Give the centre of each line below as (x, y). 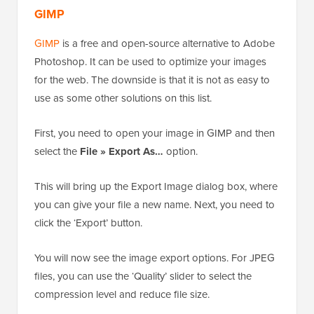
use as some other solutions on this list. (123, 98)
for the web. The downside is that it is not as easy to (152, 80)
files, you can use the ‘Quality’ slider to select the (143, 277)
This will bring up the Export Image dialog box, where (156, 187)
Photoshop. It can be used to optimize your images (150, 62)
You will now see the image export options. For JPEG (155, 258)
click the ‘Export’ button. (88, 223)
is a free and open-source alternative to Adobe (167, 44)
